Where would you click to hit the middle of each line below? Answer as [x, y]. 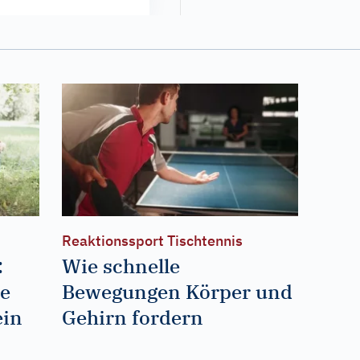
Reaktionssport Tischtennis [152, 240]
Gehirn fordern [132, 317]
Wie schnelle [121, 266]
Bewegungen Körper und [177, 291]
